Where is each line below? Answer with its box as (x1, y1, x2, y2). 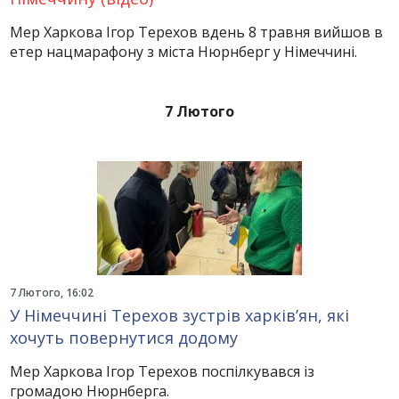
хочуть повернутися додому (10, 327, 239, 348)
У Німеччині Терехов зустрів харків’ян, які (10, 305, 350, 326)
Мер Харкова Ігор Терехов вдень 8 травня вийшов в (10, 22, 384, 42)
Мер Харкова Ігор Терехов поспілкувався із (10, 362, 315, 381)
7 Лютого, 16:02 (10, 285, 94, 300)
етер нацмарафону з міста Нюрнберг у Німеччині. (10, 42, 358, 61)
